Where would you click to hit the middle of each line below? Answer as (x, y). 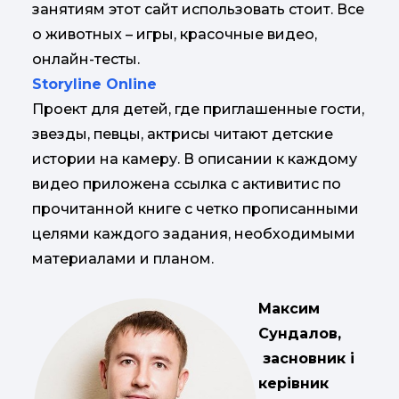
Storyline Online (94, 84)
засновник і (309, 358)
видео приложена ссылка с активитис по (187, 184)
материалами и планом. (123, 259)
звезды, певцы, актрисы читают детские (183, 134)
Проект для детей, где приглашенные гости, (198, 109)
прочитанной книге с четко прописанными (195, 209)
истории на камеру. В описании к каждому (195, 159)
